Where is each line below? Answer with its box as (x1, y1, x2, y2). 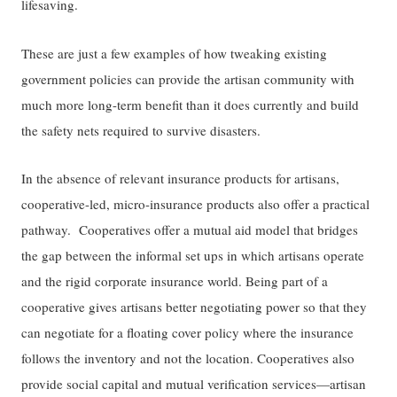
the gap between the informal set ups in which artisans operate (21, 246, 365, 265)
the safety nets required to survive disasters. (21, 121, 261, 139)
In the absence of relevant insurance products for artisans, (21, 169, 340, 188)
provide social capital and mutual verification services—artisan (21, 375, 367, 393)
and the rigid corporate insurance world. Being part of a (21, 272, 329, 291)
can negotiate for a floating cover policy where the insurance (21, 323, 354, 342)
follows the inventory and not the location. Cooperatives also (21, 349, 355, 368)
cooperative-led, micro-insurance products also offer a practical (21, 195, 370, 214)
